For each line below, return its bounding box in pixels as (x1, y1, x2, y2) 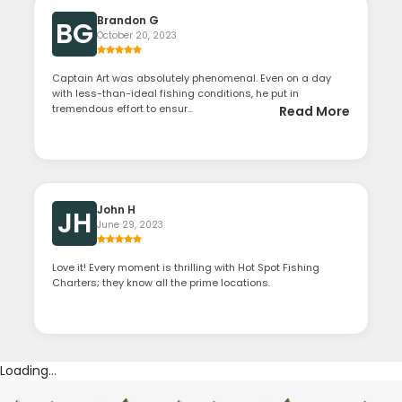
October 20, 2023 (97, 29, 178, 42)
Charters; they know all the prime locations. (52, 275, 271, 290)
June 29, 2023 (97, 218, 164, 232)
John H (97, 202, 136, 217)
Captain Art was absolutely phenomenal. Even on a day (52, 71, 332, 85)
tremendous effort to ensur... (52, 101, 194, 116)
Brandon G (97, 13, 160, 28)
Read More (278, 102, 350, 120)
